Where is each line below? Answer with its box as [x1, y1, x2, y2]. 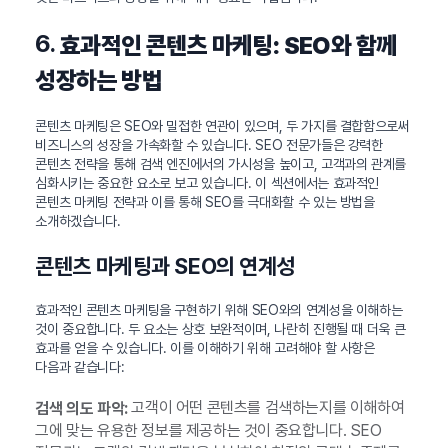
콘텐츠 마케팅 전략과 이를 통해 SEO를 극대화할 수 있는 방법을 [35, 194, 375, 211]
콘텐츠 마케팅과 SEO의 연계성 [35, 253, 295, 280]
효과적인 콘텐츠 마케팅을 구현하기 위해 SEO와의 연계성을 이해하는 [35, 302, 403, 319]
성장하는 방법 [35, 66, 163, 96]
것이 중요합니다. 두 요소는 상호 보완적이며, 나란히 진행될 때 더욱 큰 [35, 321, 406, 338]
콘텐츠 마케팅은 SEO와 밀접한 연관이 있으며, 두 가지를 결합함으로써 [35, 118, 410, 135]
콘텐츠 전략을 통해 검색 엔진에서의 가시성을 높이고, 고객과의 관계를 [35, 156, 407, 173]
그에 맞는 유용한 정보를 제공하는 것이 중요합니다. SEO [35, 421, 382, 441]
